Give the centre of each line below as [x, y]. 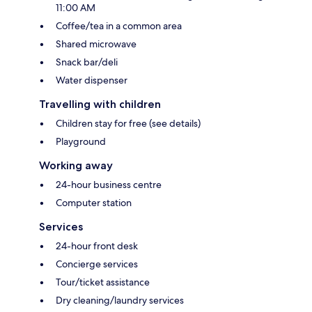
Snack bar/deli [87, 62]
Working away [76, 166]
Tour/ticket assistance [103, 282]
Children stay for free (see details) [128, 124]
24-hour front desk [97, 246]
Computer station [94, 203]
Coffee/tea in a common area [119, 26]
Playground [81, 142]
